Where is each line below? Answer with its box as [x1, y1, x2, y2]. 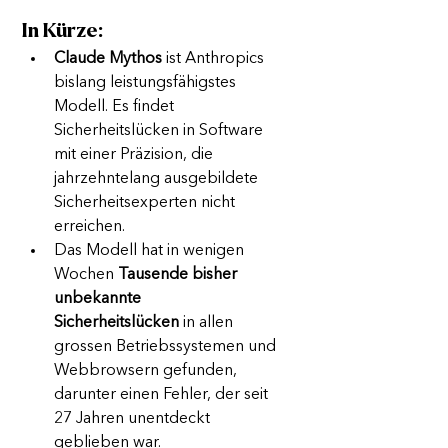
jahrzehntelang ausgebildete [54, 171, 262, 188]
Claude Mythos [54, 51, 162, 68]
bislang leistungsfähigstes [54, 75, 240, 92]
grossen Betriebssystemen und [54, 339, 280, 356]
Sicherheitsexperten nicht [54, 195, 239, 212]
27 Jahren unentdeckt [54, 411, 214, 428]
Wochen [54, 267, 118, 284]
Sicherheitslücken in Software [54, 123, 267, 140]
